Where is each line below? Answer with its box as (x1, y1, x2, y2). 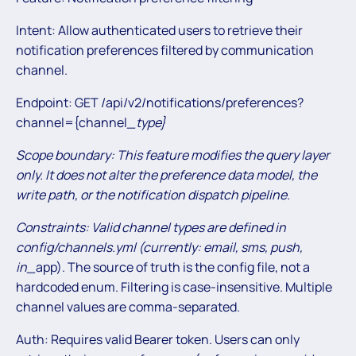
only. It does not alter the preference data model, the (16, 165, 317, 184)
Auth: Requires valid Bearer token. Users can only (16, 330, 300, 348)
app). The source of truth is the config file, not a (36, 257, 310, 276)
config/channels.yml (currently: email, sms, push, (16, 238, 303, 256)
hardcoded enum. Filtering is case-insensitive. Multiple (16, 277, 332, 296)
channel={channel (16, 113, 127, 131)
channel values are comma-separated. (16, 297, 240, 315)
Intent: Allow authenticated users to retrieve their (16, 21, 303, 39)
